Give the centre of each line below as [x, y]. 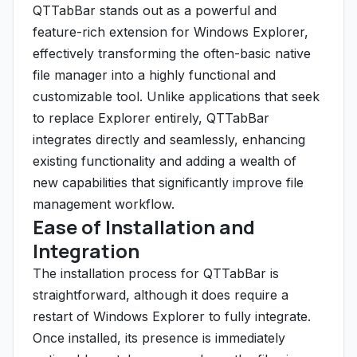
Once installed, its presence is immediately [159, 338]
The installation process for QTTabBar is [156, 273]
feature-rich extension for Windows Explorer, [171, 32]
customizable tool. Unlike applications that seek [176, 96]
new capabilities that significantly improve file [168, 182]
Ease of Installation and [144, 227]
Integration [86, 251]
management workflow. [104, 204]
